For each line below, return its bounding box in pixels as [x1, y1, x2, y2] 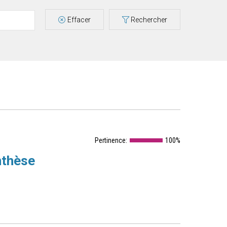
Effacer [67, 15, 91, 24]
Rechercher [131, 15, 167, 24]
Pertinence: [95, 136, 127, 144]
